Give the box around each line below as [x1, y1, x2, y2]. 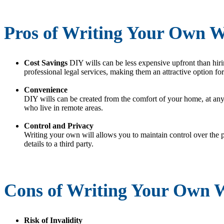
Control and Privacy [24, 121, 93, 130]
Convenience [24, 85, 67, 94]
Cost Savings [24, 58, 69, 67]
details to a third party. [24, 139, 93, 148]
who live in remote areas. [24, 103, 103, 112]
